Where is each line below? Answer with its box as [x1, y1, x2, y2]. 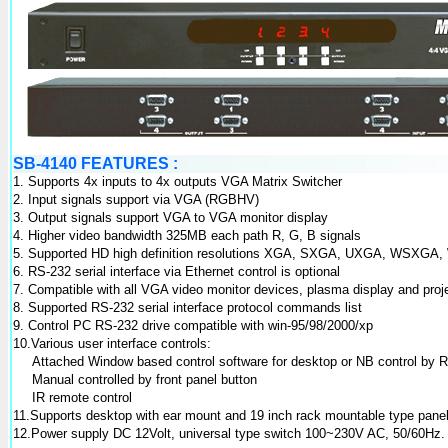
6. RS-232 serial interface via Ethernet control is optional [13, 264, 340, 279]
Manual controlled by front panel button [32, 372, 257, 387]
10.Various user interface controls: [13, 336, 211, 351]
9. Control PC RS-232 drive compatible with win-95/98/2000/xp [13, 318, 373, 333]
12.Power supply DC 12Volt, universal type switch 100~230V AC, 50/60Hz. [13, 426, 445, 441]
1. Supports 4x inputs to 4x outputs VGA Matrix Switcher [13, 174, 342, 189]
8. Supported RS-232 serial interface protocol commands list [13, 300, 362, 315]
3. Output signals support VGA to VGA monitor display [13, 210, 328, 225]
